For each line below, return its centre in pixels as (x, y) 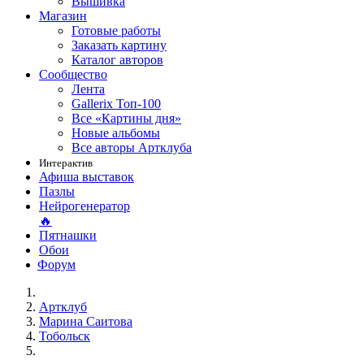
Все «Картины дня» (126, 118)
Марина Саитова (86, 321)
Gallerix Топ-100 (116, 104)
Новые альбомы (116, 133)
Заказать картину (119, 45)
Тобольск (65, 336)
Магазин (63, 16)
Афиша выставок (87, 177)
